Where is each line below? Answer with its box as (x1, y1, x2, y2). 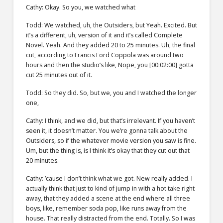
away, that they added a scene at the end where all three (25, 194, 190, 203)
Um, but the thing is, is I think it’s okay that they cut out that (25, 146, 190, 155)
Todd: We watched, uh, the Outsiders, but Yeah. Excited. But (25, 21, 197, 30)
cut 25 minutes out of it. (25, 71, 92, 80)
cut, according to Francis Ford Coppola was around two (25, 51, 184, 60)
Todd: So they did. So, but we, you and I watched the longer (25, 89, 197, 98)
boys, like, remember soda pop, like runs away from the (25, 204, 187, 213)
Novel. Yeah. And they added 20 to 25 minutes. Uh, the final (25, 41, 195, 50)
